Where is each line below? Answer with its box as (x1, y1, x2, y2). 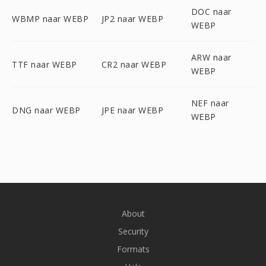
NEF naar (191, 97, 229, 109)
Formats (116, 243, 150, 255)
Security (118, 226, 148, 237)
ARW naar (191, 52, 232, 63)
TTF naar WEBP (12, 58, 77, 70)
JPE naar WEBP (101, 104, 164, 116)
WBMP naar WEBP (12, 12, 88, 24)
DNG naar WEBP (12, 104, 81, 116)
